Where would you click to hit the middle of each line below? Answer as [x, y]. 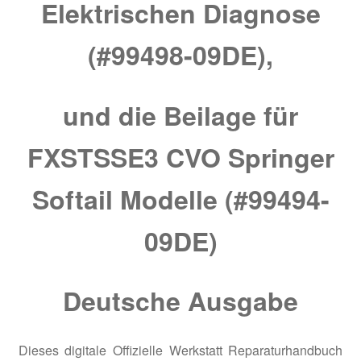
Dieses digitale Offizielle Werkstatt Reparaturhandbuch [180, 350]
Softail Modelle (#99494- [180, 199]
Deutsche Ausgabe [180, 301]
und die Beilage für [180, 115]
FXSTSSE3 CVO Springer [180, 157]
